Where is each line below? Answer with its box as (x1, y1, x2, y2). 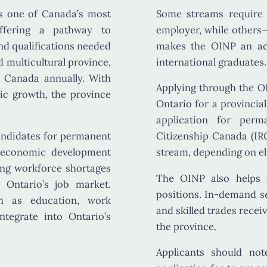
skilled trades (175, 203, 237, 217)
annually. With (39, 71, 111, 85)
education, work (30, 194, 111, 207)
